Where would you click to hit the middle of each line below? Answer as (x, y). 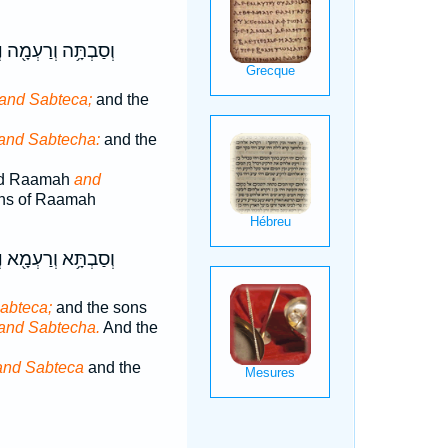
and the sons (99, 307)
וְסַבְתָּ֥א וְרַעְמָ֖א (58, 259)
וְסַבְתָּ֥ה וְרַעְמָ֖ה (58, 51)
